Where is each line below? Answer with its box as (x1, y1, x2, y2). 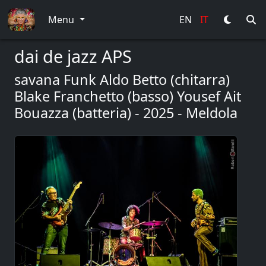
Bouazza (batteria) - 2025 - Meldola (14, 103, 237, 122)
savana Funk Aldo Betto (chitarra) (14, 70, 230, 89)
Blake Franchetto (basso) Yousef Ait (14, 87, 241, 106)
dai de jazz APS (14, 45, 132, 68)
